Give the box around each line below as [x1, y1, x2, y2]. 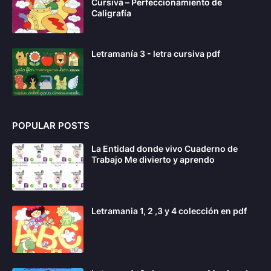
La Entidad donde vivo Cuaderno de [91, 143, 238, 154]
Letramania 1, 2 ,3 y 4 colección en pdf [91, 206, 247, 217]
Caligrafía [91, 8, 131, 19]
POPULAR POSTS [12, 120, 90, 132]
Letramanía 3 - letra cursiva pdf [91, 48, 220, 59]
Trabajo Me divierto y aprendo [91, 154, 215, 165]
